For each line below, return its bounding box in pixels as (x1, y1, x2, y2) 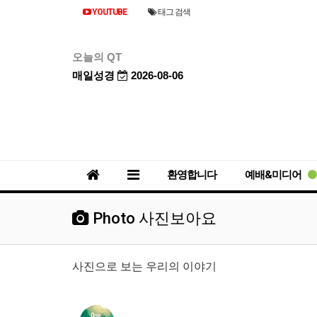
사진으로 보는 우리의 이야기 (72, 260, 217, 272)
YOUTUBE (91, 7, 127, 17)
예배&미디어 (245, 168, 304, 181)
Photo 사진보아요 (89, 209, 217, 227)
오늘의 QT (72, 51, 122, 63)
